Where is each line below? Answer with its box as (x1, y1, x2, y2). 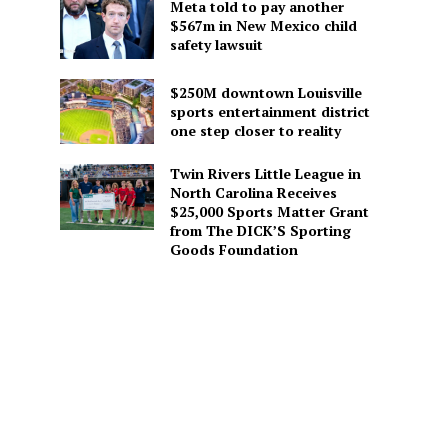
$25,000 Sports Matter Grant (169, 202, 369, 222)
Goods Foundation (169, 240, 298, 260)
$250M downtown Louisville (169, 82, 362, 102)
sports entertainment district (169, 101, 370, 121)
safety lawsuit (169, 35, 263, 55)
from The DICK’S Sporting (169, 221, 351, 241)
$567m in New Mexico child (169, 16, 357, 36)
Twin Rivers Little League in (169, 164, 361, 184)
